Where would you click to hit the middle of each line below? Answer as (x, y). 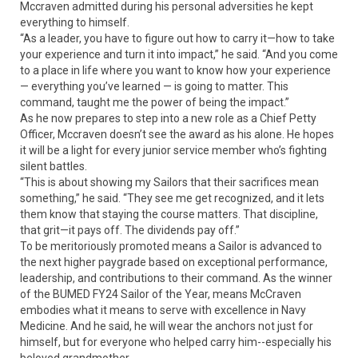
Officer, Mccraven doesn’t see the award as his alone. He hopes (177, 135)
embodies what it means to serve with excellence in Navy (163, 310)
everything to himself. (75, 23)
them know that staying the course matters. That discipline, (169, 215)
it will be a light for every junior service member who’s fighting (173, 151)
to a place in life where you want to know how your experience (175, 71)
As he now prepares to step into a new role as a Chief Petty (168, 119)
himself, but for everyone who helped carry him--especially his (176, 342)
